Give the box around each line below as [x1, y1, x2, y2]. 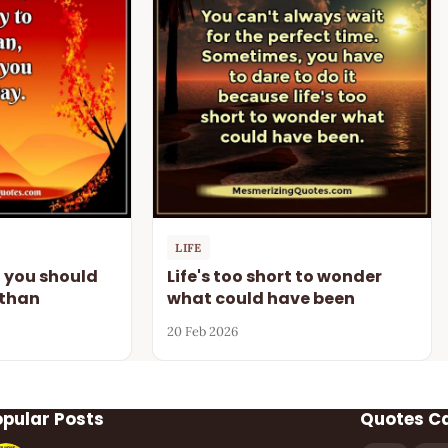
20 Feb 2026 [167, 323, 239, 341]
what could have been [167, 286, 356, 310]
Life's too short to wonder [167, 264, 383, 288]
